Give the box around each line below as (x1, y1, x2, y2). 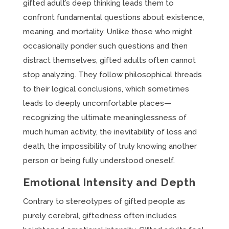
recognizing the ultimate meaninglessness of (22, 113, 187, 122)
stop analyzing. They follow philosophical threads (22, 70, 202, 79)
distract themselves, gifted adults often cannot (22, 56, 196, 65)
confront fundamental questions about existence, (22, 13, 204, 22)
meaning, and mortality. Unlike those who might (22, 27, 192, 36)
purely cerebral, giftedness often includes (22, 211, 177, 220)
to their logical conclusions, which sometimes (22, 84, 189, 94)
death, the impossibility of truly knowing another (22, 142, 197, 151)
